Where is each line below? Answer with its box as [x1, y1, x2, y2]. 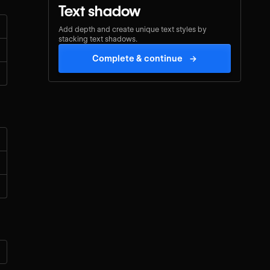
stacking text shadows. [58, 34, 137, 43]
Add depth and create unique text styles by [58, 24, 209, 34]
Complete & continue [92, 53, 183, 63]
